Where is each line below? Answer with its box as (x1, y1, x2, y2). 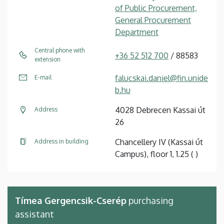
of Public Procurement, (115, 2, 197, 13)
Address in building (34, 137, 88, 145)
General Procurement (115, 14, 191, 25)
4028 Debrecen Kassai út (115, 104, 205, 115)
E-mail (34, 73, 51, 81)
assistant (15, 208, 54, 219)
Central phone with (34, 46, 84, 54)
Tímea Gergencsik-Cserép (15, 194, 126, 206)
